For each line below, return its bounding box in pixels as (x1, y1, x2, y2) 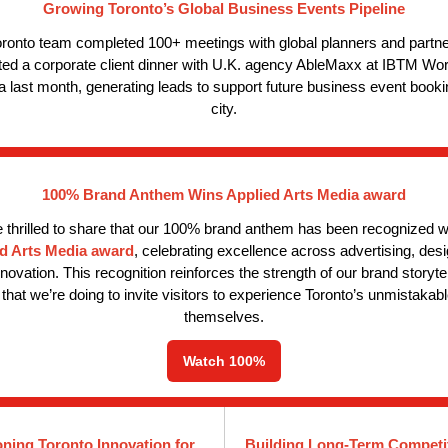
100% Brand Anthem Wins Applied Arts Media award (42, 187, 406, 203)
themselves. (184, 309, 264, 325)
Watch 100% (183, 353, 265, 369)
